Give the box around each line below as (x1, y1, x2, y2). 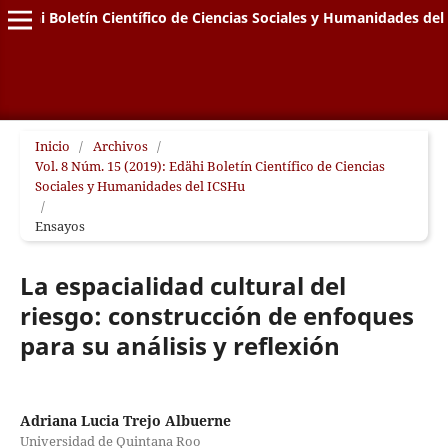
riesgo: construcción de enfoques (19, 298, 414, 332)
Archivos (92, 136, 148, 155)
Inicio (34, 136, 70, 155)
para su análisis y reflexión (19, 328, 340, 362)
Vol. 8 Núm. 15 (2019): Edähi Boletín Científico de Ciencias (34, 156, 385, 175)
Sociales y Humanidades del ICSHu (34, 176, 245, 195)
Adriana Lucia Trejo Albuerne (19, 411, 231, 430)
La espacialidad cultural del (19, 268, 346, 302)
